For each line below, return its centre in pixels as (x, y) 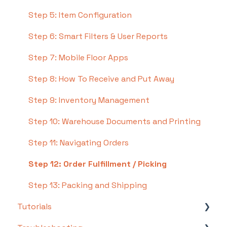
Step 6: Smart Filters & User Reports (98, 36)
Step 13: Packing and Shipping (88, 185)
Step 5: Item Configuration (80, 15)
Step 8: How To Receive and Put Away (101, 79)
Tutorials (34, 207)
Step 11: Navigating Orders (79, 143)
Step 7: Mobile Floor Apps (78, 58)
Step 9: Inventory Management (89, 100)
